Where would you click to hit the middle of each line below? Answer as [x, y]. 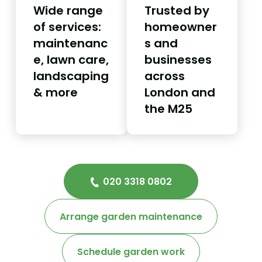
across [164, 76]
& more [56, 92]
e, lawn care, [71, 59]
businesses [178, 59]
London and [180, 92]
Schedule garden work [131, 251]
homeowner [180, 27]
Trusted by [177, 10]
